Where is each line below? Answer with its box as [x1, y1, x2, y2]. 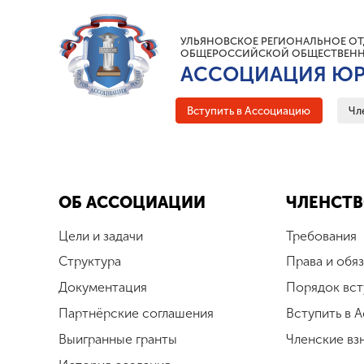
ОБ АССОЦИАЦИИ [58, 192, 206, 212]
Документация [58, 279, 147, 296]
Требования [286, 227, 357, 244]
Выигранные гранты [58, 331, 177, 347]
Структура [58, 253, 121, 270]
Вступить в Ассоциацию [187, 103, 311, 117]
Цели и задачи [58, 227, 143, 244]
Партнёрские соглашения [58, 305, 214, 321]
